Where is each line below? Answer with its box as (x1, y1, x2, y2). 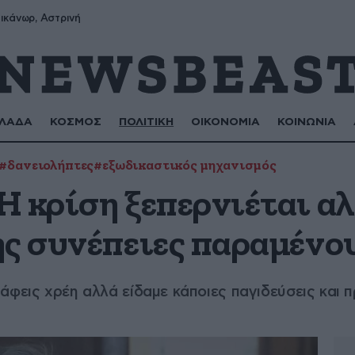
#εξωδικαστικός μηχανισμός (94, 159, 277, 173)
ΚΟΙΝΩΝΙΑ (277, 116, 337, 128)
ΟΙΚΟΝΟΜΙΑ (191, 116, 261, 128)
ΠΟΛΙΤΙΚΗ (119, 116, 174, 128)
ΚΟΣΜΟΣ (50, 116, 102, 128)
